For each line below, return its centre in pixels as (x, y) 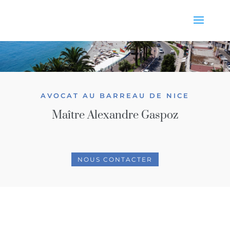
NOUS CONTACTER (115, 159)
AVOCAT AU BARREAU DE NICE (115, 95)
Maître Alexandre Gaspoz (115, 115)
